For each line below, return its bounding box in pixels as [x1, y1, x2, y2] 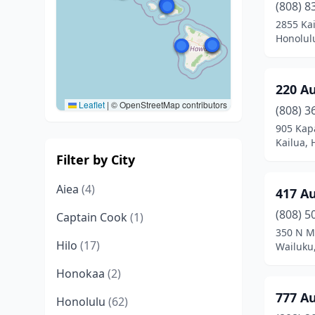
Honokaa [56, 266, 108, 281]
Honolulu [56, 294, 108, 309]
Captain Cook [56, 210, 130, 225]
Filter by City [56, 151, 135, 168]
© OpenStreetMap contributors [109, 98, 227, 110]
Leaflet [77, 98, 105, 110]
